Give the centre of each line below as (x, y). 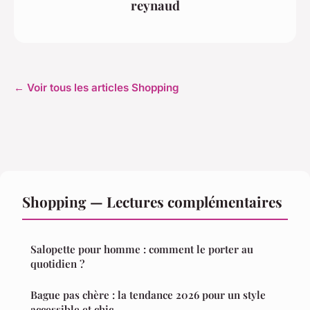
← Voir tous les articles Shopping (97, 87)
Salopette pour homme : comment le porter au (142, 249)
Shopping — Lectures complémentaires (152, 201)
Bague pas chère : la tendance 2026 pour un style (148, 294)
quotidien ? (57, 263)
